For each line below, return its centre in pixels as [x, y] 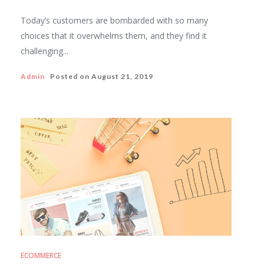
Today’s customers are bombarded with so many [114, 20]
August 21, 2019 [122, 76]
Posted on [68, 76]
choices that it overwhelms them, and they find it [114, 36]
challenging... [44, 51]
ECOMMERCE [41, 255]
